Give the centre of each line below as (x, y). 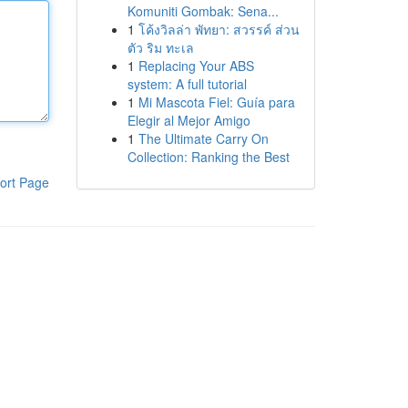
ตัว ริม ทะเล (160, 47)
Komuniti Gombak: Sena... (203, 11)
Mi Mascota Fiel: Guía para (216, 102)
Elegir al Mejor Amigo (189, 120)
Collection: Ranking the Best (208, 157)
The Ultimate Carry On (203, 138)
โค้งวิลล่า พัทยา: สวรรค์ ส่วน (219, 29)
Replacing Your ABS (196, 66)
